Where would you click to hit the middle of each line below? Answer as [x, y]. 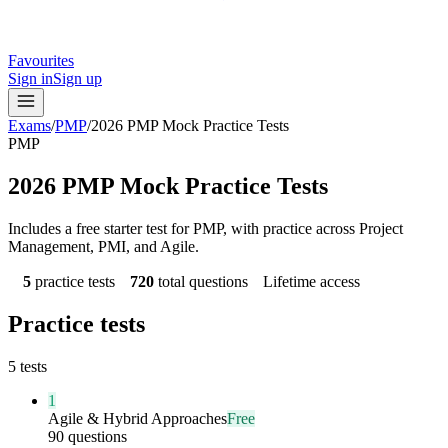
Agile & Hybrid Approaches [137, 418]
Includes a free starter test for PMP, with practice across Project [205, 228]
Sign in [30, 78]
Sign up [77, 78]
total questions [203, 281]
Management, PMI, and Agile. [103, 246]
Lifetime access [311, 281]
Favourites [41, 60]
